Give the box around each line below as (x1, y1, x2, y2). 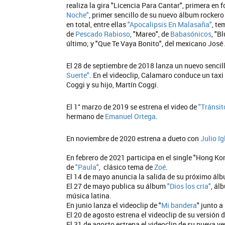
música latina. (66, 191, 111, 200)
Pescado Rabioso (75, 29, 130, 39)
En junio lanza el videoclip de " (66, 200, 161, 210)
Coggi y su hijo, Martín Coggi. (66, 80, 159, 89)
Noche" (66, 10, 89, 20)
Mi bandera (161, 200, 197, 210)
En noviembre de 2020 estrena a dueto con (66, 134, 200, 143)
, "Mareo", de (130, 29, 170, 39)
